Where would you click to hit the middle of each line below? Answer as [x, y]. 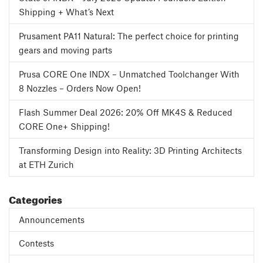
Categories [36, 198]
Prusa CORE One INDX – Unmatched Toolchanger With [129, 74]
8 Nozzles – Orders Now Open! [80, 88]
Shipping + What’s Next [66, 11]
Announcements [52, 219]
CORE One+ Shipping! [64, 126]
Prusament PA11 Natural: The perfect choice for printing [129, 36]
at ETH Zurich [46, 164]
